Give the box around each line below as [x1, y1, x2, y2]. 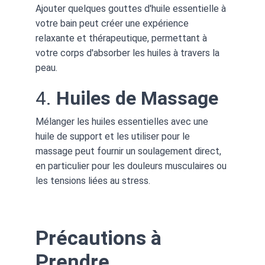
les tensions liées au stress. [35, 175, 150, 186]
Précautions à [35, 226, 166, 250]
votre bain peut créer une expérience [35, 18, 191, 29]
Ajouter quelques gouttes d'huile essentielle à [35, 3, 228, 14]
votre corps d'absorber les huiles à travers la [35, 47, 222, 59]
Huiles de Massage [56, 87, 218, 109]
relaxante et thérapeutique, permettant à [35, 33, 209, 44]
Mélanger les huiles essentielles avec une [35, 116, 211, 127]
